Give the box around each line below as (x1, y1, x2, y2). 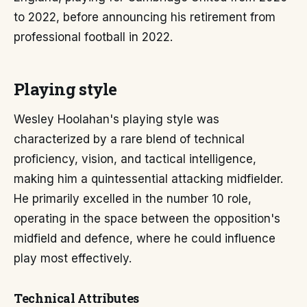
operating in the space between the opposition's (14, 212, 280, 225)
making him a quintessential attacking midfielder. (14, 172, 283, 186)
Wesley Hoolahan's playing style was (14, 112, 219, 126)
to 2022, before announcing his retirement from (14, 10, 275, 24)
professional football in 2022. (14, 30, 173, 44)
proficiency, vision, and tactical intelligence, (14, 152, 256, 166)
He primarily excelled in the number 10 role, (14, 192, 251, 206)
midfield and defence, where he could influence (14, 232, 275, 245)
